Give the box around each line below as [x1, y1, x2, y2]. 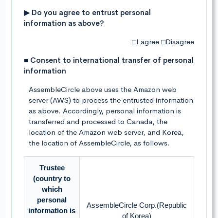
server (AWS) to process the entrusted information [29, 95, 193, 105]
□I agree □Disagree [132, 37, 194, 47]
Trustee [39, 163, 65, 172]
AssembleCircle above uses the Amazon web [29, 85, 177, 94]
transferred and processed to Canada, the [29, 117, 167, 127]
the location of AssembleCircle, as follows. [29, 138, 170, 148]
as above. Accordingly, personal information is [29, 106, 181, 116]
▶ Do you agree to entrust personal [24, 8, 151, 18]
